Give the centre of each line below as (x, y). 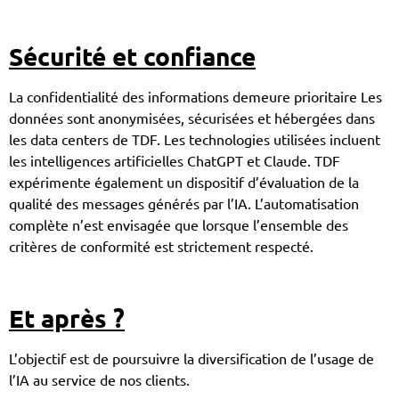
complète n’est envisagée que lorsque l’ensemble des (179, 224)
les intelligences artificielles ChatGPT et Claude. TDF (175, 160)
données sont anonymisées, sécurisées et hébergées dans (192, 117)
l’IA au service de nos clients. (99, 380)
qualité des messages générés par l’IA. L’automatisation (184, 203)
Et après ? (67, 318)
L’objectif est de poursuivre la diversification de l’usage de (191, 358)
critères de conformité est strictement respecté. (161, 245)
